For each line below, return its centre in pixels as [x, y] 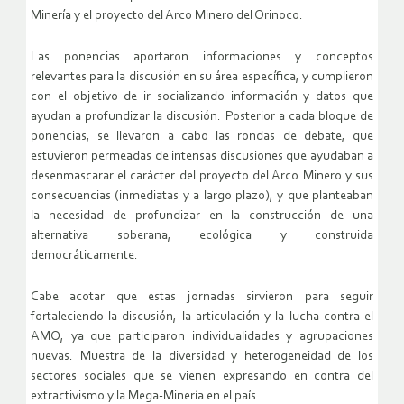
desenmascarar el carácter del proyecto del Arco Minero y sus [202, 177]
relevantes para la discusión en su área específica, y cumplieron [202, 78]
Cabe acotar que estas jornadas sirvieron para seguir [202, 298]
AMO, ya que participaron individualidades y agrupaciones [202, 337]
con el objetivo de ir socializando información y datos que [202, 97]
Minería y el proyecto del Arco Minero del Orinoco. [167, 16]
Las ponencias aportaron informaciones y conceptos [202, 58]
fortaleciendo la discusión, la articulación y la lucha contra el [202, 317]
